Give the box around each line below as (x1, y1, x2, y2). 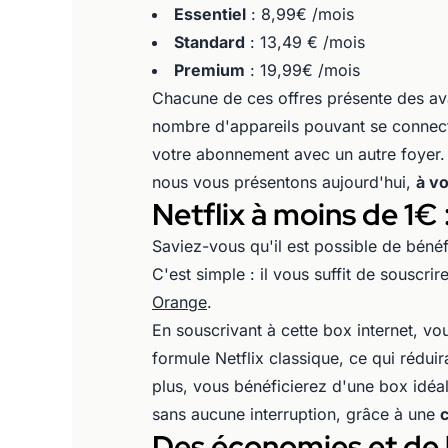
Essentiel (174, 3, 246, 24)
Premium (174, 59, 245, 80)
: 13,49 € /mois (245, 31, 370, 52)
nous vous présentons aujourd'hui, (152, 171, 416, 192)
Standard (174, 31, 245, 52)
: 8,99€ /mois (246, 3, 354, 24)
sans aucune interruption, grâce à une (152, 403, 440, 424)
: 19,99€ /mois (245, 59, 360, 80)
